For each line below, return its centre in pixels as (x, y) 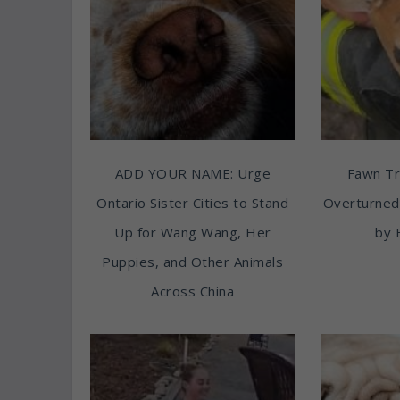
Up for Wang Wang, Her (193, 233)
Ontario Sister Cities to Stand (193, 203)
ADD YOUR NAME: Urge (193, 174)
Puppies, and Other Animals (193, 262)
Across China (193, 292)
